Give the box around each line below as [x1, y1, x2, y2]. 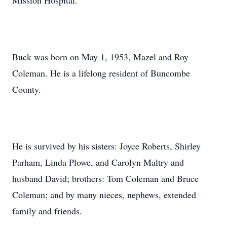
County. [12, 83, 41, 95]
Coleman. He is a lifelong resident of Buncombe [12, 67, 190, 79]
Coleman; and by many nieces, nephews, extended [12, 188, 196, 201]
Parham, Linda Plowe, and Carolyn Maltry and [12, 156, 184, 168]
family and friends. [12, 205, 82, 217]
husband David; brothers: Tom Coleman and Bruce [12, 172, 199, 184]
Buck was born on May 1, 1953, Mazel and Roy [12, 51, 188, 63]
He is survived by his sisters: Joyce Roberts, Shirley [12, 140, 201, 152]
